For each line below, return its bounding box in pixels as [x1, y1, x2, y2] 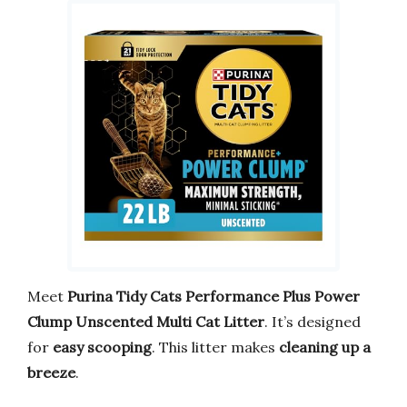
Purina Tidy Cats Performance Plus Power [67, 286, 360, 305]
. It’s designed [264, 312, 361, 331]
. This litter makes [152, 337, 279, 356]
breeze [27, 362, 75, 382]
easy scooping [53, 337, 152, 356]
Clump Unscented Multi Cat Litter [27, 312, 264, 331]
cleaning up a [279, 337, 371, 356]
